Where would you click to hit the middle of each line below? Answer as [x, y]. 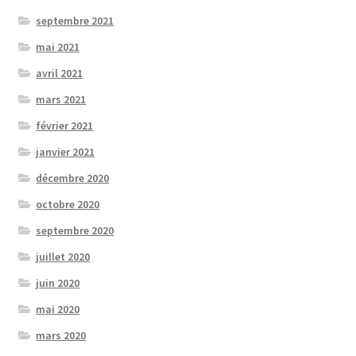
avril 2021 [60, 74]
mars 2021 [61, 100]
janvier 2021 [66, 152]
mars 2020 [61, 336]
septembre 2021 [75, 21]
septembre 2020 [75, 231]
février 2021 [65, 126]
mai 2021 [58, 47]
